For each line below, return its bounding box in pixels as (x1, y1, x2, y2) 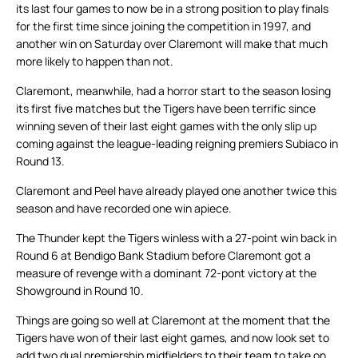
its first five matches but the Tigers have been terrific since (16, 101, 316, 117)
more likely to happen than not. (16, 54, 173, 70)
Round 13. (16, 153, 65, 169)
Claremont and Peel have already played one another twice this (16, 183, 336, 199)
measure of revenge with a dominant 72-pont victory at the (16, 265, 316, 281)
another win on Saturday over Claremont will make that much (16, 36, 328, 52)
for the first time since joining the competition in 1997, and (16, 18, 311, 34)
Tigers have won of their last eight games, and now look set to (16, 330, 329, 346)
